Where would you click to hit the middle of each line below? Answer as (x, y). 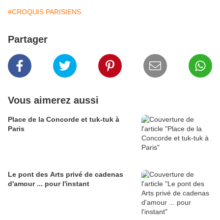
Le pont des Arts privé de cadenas (66, 175)
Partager (28, 40)
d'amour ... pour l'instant (49, 184)
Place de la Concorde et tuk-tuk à (64, 120)
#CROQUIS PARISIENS (44, 12)
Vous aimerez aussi (53, 100)
